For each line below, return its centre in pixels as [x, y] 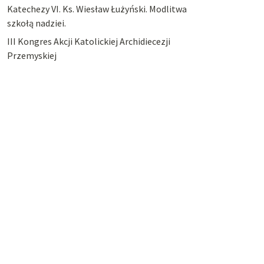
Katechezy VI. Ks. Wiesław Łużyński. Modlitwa [97, 9]
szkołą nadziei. [36, 23]
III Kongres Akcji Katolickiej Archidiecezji [88, 41]
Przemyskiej [32, 55]
